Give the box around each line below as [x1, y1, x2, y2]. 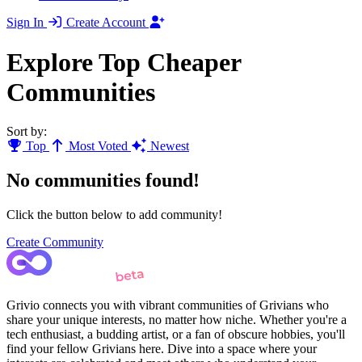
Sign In [6, 15, 47, 30]
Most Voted [65, 138, 131, 153]
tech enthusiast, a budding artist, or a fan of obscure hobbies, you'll [6, 326, 345, 341]
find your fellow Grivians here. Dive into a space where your [6, 341, 317, 356]
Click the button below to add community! [6, 207, 222, 221]
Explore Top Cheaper [6, 47, 241, 77]
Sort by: [6, 124, 47, 138]
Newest [147, 138, 189, 153]
